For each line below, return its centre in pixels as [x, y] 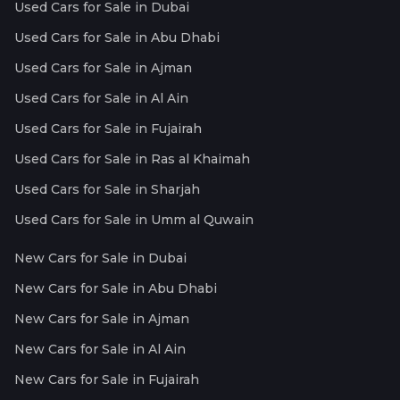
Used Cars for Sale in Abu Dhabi [117, 37]
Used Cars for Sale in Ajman [103, 67]
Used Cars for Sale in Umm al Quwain [134, 219]
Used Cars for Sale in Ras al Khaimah [132, 158]
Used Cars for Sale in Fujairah [108, 128]
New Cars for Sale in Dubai [100, 258]
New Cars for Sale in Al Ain [100, 349]
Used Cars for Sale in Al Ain [101, 98]
